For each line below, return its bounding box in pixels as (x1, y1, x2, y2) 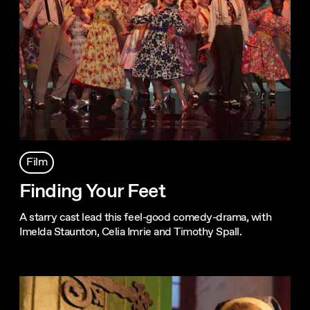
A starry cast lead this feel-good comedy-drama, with (19, 210, 272, 226)
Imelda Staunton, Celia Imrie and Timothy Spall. (19, 225, 242, 240)
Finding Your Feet (19, 179, 165, 206)
